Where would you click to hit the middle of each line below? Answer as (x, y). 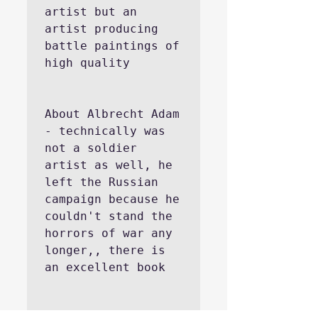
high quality (87, 63)
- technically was (105, 131)
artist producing (102, 29)
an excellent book (109, 267)
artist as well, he (109, 165)
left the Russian (102, 182)
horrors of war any (109, 233)
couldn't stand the (109, 216)
